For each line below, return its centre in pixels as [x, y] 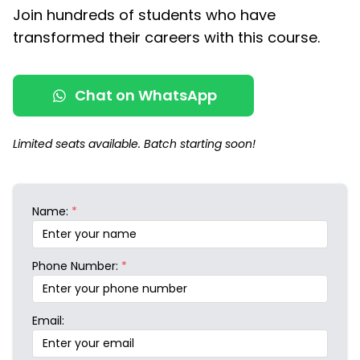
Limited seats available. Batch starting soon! [134, 144]
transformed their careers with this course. [166, 38]
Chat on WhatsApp [145, 96]
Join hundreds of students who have [144, 15]
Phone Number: [77, 266]
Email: [48, 321]
